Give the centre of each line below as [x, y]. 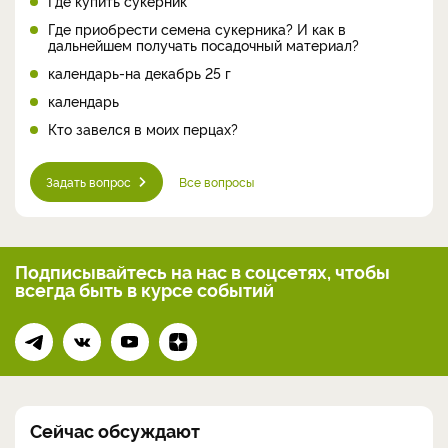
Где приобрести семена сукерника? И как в [197, 28]
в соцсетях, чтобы [310, 270]
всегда [47, 288]
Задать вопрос [88, 181]
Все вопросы [216, 181]
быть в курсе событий [176, 288]
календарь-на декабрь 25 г [139, 72]
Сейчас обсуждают [115, 429]
